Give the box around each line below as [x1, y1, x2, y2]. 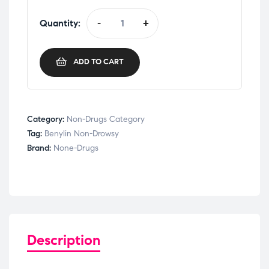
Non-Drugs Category [67, 113, 145, 124]
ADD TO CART [73, 57, 124, 67]
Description [27, 231, 100, 249]
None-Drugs [53, 142, 98, 153]
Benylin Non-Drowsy [44, 128, 119, 139]
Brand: [27, 142, 53, 153]
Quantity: [40, 17, 80, 29]
